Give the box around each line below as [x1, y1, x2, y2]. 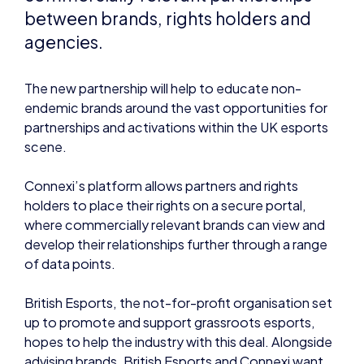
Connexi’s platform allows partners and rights [24, 102, 298, 119]
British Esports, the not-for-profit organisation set [24, 219, 332, 236]
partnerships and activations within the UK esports [24, 42, 328, 60]
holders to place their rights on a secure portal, [24, 121, 306, 139]
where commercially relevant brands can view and [24, 141, 325, 158]
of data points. [24, 180, 115, 197]
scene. [24, 62, 69, 80]
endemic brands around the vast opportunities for [24, 23, 327, 41]
